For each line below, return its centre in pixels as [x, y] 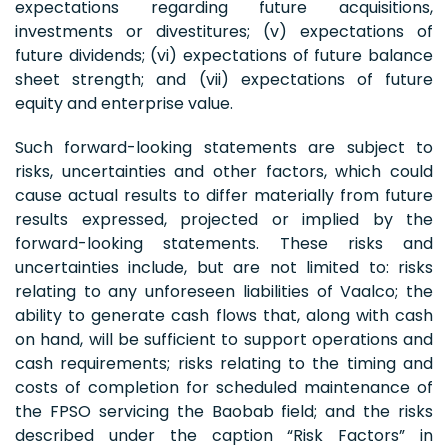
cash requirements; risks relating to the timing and [224, 363]
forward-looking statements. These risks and [224, 243]
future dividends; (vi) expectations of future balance [224, 55]
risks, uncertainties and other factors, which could [224, 171]
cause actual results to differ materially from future [224, 195]
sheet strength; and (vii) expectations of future [224, 79]
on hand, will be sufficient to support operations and [224, 339]
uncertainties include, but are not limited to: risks [224, 267]
